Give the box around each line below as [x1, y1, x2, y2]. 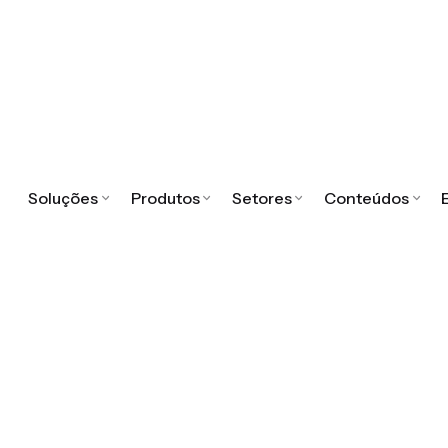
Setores [231, 188, 292, 209]
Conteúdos [324, 188, 409, 209]
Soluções [28, 188, 99, 209]
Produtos [130, 188, 200, 209]
